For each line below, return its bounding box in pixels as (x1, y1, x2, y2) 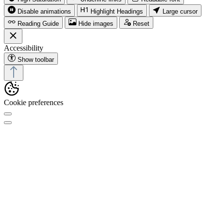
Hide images (78, 19, 113, 27)
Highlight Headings (91, 7, 143, 15)
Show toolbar (18, 55, 54, 63)
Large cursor (163, 7, 198, 15)
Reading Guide (18, 19, 59, 27)
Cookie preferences (4, 98, 63, 107)
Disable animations (18, 7, 71, 15)
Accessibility (4, 43, 43, 52)
